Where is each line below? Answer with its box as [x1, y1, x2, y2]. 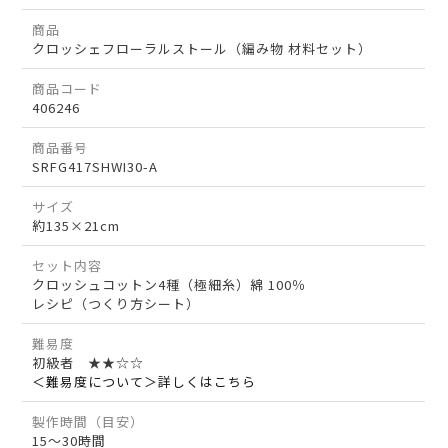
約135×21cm [32, 216, 121, 236]
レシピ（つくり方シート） [32, 294, 201, 314]
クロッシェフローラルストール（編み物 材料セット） [32, 39, 373, 59]
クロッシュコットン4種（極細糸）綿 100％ [32, 275, 307, 295]
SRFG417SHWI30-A [32, 157, 159, 177]
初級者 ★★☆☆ [32, 353, 145, 373]
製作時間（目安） [32, 412, 145, 432]
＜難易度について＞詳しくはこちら [32, 372, 257, 392]
